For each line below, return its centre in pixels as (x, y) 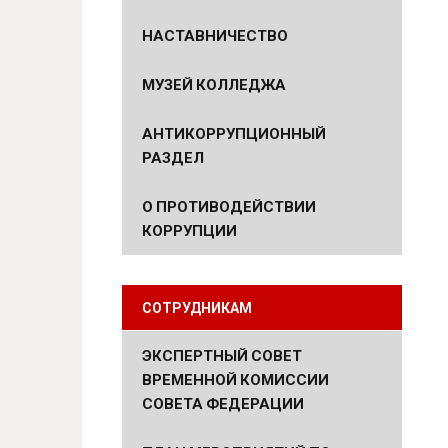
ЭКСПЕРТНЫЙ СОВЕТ (222, 355)
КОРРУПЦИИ (189, 230)
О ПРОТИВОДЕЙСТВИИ (229, 206)
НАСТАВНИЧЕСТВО (215, 35)
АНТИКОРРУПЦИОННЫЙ (234, 133)
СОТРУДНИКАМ (197, 308)
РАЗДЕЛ (173, 157)
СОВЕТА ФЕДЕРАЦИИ (223, 403)
